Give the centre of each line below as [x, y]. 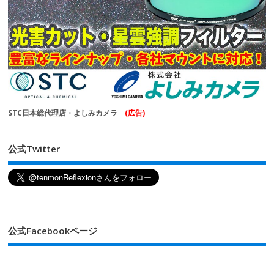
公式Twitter [34, 148]
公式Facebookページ [53, 231]
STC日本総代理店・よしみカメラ [67, 113]
